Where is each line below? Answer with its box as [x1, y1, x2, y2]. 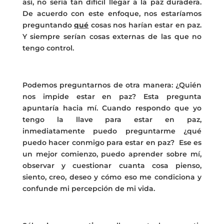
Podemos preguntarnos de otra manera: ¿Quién [22, 80, 202, 89]
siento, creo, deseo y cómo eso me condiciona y [22, 172, 202, 181]
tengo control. [22, 43, 74, 52]
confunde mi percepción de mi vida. [22, 183, 155, 193]
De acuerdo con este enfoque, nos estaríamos [22, 8, 202, 18]
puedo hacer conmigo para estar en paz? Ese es [22, 137, 202, 147]
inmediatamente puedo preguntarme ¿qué [22, 126, 202, 135]
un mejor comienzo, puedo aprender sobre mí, [22, 149, 202, 158]
